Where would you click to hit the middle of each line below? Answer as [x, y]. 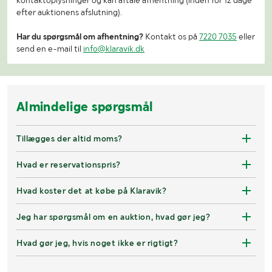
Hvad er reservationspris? [69, 165]
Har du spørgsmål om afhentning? [80, 37]
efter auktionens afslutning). [69, 12]
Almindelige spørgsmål [85, 107]
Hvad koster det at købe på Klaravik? [92, 191]
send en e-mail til [50, 49]
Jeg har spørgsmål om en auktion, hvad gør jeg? [114, 217]
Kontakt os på [171, 37]
